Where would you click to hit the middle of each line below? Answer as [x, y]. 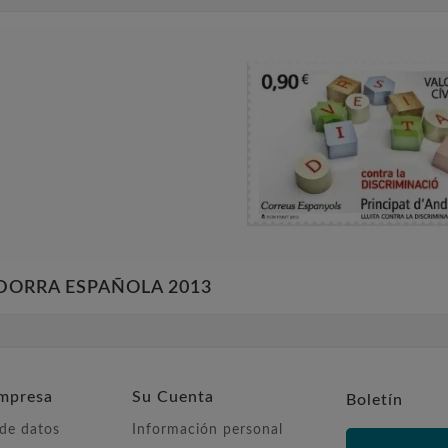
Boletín [374, 400]
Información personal [207, 430]
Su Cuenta [173, 397]
